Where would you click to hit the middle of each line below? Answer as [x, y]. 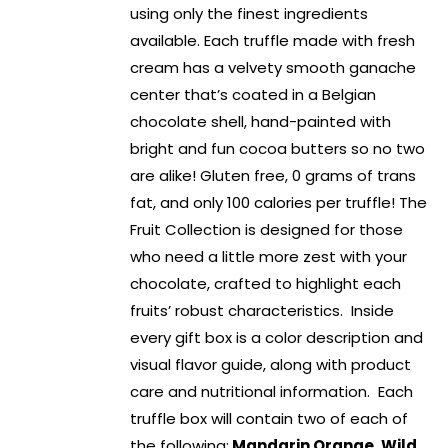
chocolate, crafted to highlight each [266, 284]
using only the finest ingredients [249, 14]
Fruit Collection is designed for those [267, 230]
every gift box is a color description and [277, 338]
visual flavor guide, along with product [271, 365]
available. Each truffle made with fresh [273, 41]
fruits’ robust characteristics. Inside [262, 311]
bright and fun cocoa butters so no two [278, 149]
